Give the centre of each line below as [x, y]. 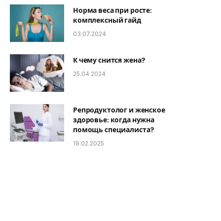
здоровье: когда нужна [114, 120]
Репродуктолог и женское [119, 110]
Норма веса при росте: [113, 10]
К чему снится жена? [109, 60]
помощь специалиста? [114, 129]
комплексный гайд [107, 20]
